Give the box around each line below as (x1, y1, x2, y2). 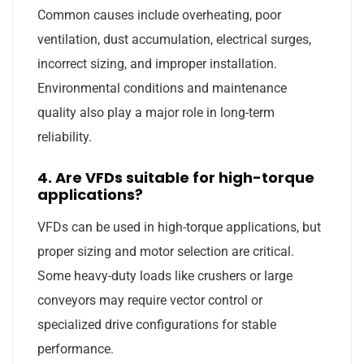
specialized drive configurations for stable (37, 316, 276, 332)
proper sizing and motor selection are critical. (37, 243, 294, 259)
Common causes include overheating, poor (37, 6, 281, 23)
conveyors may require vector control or (37, 292, 262, 308)
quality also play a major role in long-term (37, 104, 275, 120)
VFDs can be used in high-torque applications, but (37, 219, 321, 235)
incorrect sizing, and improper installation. (37, 55, 277, 71)
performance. (37, 340, 114, 357)
